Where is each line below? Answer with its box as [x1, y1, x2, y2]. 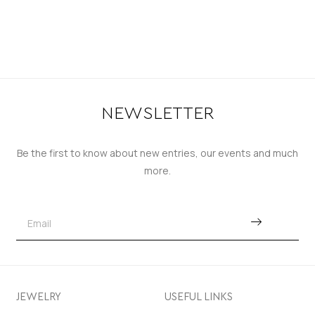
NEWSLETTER [101, 105, 214, 123]
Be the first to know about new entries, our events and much [17, 146, 298, 160]
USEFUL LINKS [165, 291, 233, 302]
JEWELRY [15, 291, 61, 302]
